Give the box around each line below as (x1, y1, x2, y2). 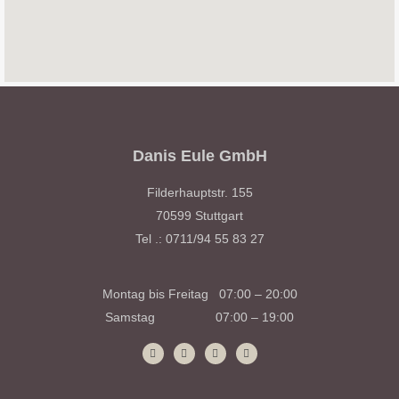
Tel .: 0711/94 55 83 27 (134, 232, 265, 246)
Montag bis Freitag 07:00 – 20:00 (102, 287, 297, 301)
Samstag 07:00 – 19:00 (105, 310, 294, 324)
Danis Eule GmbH (132, 147, 267, 165)
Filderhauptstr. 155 (146, 185, 253, 199)
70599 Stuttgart (156, 208, 243, 223)
